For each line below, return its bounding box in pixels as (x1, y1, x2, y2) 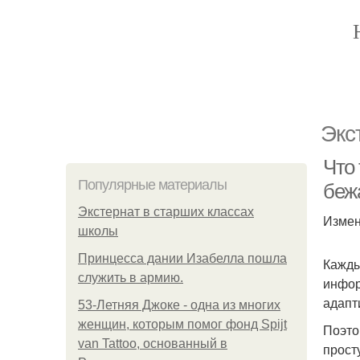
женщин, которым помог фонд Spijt (78, 317, 287, 331)
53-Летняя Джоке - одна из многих (78, 298, 280, 312)
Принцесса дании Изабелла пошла (78, 252, 287, 265)
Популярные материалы (78, 177, 227, 193)
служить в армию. (78, 271, 183, 284)
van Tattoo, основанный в (78, 337, 227, 350)
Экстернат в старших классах (78, 205, 254, 219)
